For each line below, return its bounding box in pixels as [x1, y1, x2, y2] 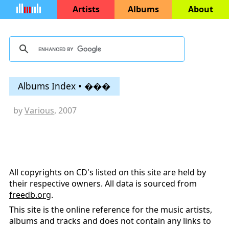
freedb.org [9, 189, 51, 201]
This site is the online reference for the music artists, [9, 204, 212, 216]
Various [25, 105, 54, 117]
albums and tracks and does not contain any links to [9, 215, 211, 227]
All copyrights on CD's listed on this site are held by [9, 167, 206, 178]
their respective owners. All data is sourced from [9, 178, 197, 190]
